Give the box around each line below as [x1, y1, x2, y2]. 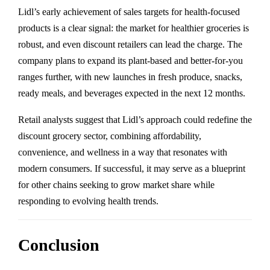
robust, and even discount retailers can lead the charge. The [18, 39, 242, 49]
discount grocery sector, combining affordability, [18, 130, 201, 141]
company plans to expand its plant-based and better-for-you [18, 55, 243, 66]
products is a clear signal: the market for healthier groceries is [18, 22, 249, 33]
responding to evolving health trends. [18, 195, 159, 206]
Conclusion [18, 235, 99, 254]
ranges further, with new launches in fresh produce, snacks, [18, 71, 242, 82]
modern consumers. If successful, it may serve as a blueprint [18, 163, 245, 174]
